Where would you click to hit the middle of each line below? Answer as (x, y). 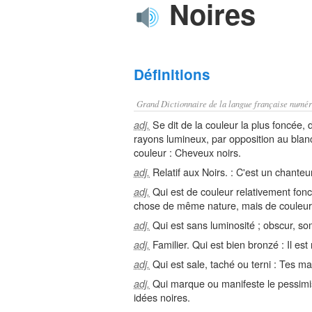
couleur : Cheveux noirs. (187, 152)
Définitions (172, 74)
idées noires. (162, 297)
